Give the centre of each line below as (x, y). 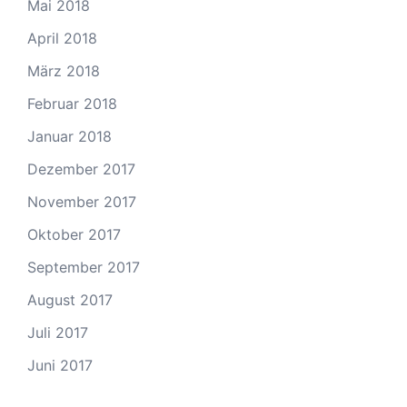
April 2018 (62, 38)
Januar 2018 (69, 136)
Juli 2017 (58, 333)
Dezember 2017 (81, 169)
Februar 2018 (72, 104)
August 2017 (70, 300)
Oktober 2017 (74, 234)
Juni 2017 (60, 365)
